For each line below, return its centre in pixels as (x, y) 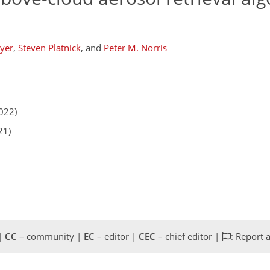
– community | (50, 236)
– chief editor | (189, 236)
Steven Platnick (49, 48)
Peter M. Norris (135, 48)
